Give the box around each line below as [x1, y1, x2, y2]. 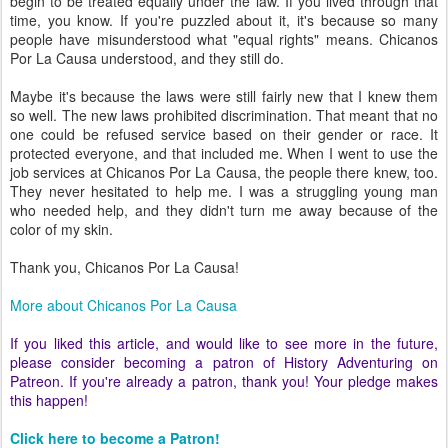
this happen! [10, 389, 88, 410]
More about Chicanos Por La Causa [10, 294, 237, 315]
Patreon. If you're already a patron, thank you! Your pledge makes [10, 370, 438, 391]
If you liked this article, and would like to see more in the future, [10, 332, 438, 353]
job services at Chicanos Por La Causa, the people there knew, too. [10, 161, 438, 182]
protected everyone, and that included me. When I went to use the [10, 142, 438, 163]
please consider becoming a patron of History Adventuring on [10, 351, 438, 372]
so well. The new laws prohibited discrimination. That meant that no [10, 104, 438, 125]
